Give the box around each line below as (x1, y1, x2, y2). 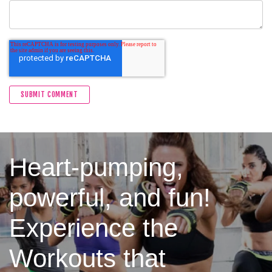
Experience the (9, 214, 178, 243)
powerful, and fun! (9, 183, 211, 212)
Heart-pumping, (9, 153, 183, 182)
